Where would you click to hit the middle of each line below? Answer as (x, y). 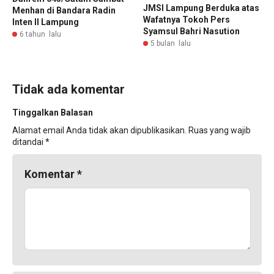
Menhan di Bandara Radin (64, 10)
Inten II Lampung (46, 22)
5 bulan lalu (171, 43)
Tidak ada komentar (68, 89)
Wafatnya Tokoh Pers (187, 20)
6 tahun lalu (40, 34)
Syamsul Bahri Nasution (191, 31)
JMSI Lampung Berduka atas (201, 8)
